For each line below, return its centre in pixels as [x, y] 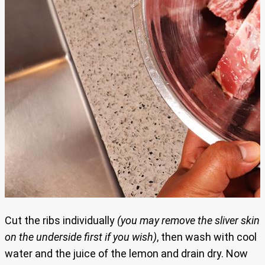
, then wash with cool [207, 237]
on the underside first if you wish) [81, 237]
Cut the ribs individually [61, 221]
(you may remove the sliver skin [188, 221]
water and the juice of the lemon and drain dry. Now [126, 254]
